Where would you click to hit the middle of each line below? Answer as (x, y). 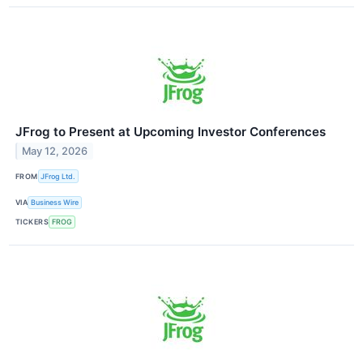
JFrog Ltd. (58, 177)
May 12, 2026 (55, 152)
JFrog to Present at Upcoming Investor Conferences (171, 131)
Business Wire (55, 203)
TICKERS (32, 222)
